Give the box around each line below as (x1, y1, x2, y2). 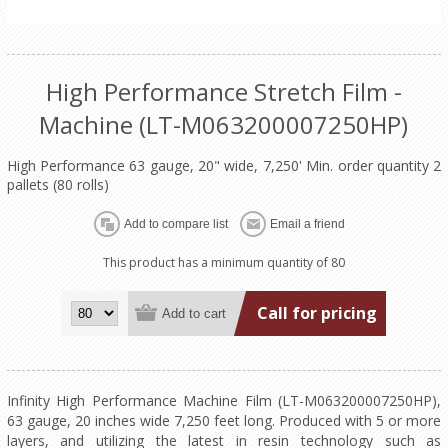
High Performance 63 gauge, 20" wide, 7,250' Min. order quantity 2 (6, 156, 442, 176)
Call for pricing (257, 301, 378, 324)
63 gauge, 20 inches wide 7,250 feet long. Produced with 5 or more (6, 411, 442, 431)
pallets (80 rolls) (6, 175, 109, 195)
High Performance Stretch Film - (45, 75, 402, 109)
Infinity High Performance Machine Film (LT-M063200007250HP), (6, 391, 442, 411)
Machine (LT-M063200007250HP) (39, 108, 409, 142)
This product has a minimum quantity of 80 (102, 254, 345, 272)
